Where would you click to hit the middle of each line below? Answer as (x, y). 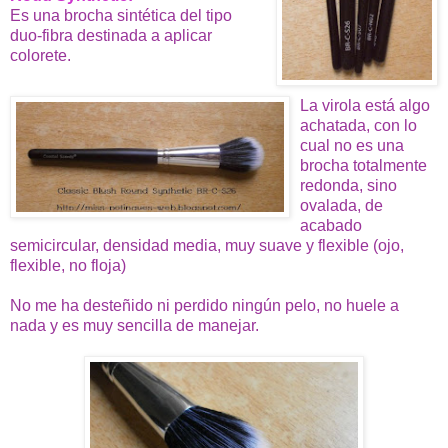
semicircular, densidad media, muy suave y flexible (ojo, (207, 245)
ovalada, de (341, 205)
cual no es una (352, 145)
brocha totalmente (363, 165)
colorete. (40, 55)
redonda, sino (348, 185)
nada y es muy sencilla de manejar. (134, 325)
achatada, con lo (358, 125)
